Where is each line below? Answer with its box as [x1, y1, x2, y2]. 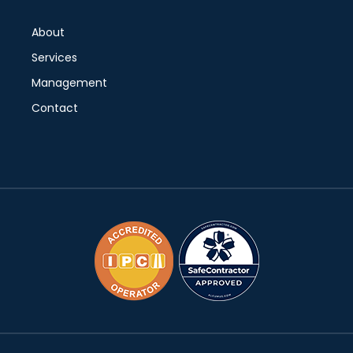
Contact [31, 100, 78, 116]
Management [31, 75, 107, 91]
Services [31, 50, 77, 65]
